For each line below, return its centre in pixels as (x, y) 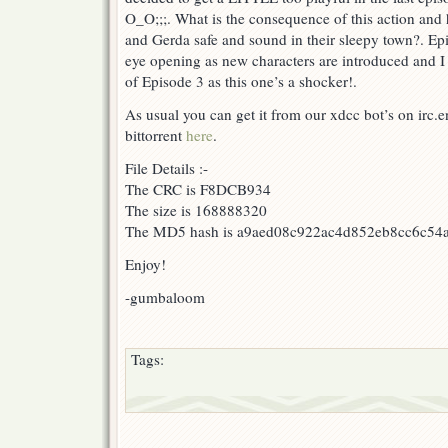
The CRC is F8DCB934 (198, 189)
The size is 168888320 (196, 210)
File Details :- (166, 168)
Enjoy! (145, 264)
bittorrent (155, 135)
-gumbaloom (165, 297)
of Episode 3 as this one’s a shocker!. (241, 81)
